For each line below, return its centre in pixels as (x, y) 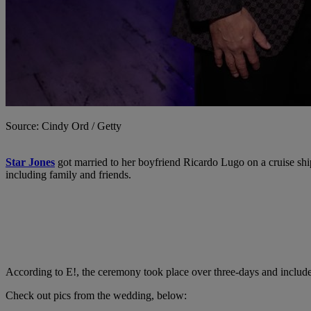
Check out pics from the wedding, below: (96, 296)
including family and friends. (68, 175)
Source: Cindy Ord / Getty (64, 126)
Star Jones (30, 162)
